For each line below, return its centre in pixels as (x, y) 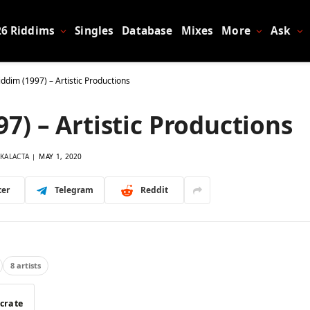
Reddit (154, 190)
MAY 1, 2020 (61, 156)
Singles (94, 30)
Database (147, 30)
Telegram (74, 190)
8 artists (26, 266)
